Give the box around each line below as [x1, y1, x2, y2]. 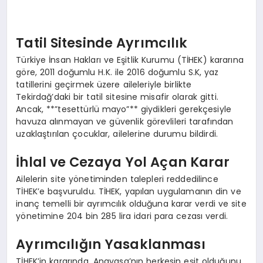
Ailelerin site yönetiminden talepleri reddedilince [16, 173, 218, 186]
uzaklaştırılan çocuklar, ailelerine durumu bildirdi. [16, 128, 218, 140]
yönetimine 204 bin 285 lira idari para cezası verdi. [16, 210, 228, 222]
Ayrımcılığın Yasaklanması [16, 234, 205, 254]
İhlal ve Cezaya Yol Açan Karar [16, 152, 230, 171]
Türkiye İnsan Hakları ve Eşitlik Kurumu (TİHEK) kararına [16, 54, 244, 66]
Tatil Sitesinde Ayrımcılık [16, 33, 188, 52]
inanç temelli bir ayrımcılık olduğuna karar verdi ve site [16, 198, 247, 210]
